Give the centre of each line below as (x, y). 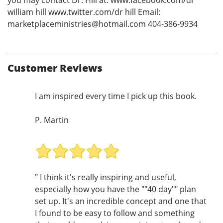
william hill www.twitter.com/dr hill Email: (84, 12)
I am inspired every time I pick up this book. (116, 96)
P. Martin (52, 120)
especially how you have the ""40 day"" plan (115, 189)
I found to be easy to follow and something (115, 213)
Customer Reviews (55, 68)
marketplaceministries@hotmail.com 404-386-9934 (103, 24)
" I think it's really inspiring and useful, (106, 177)
